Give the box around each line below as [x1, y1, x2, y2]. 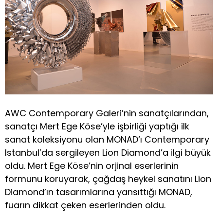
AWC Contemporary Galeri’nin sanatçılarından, [5, 107, 209, 119]
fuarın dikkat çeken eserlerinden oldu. [5, 199, 165, 211]
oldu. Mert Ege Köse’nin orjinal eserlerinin [5, 159, 179, 172]
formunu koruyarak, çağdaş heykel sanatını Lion [5, 172, 211, 185]
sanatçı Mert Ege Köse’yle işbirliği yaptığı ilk [5, 120, 189, 132]
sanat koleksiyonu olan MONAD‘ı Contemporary [5, 133, 209, 145]
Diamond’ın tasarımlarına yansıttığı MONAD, [5, 185, 192, 198]
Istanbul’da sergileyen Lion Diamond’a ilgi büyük [5, 146, 211, 159]
